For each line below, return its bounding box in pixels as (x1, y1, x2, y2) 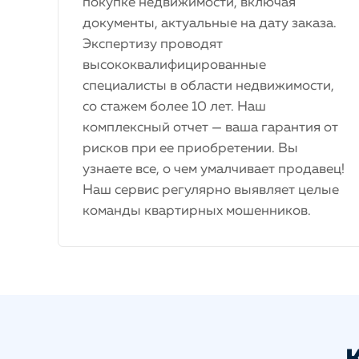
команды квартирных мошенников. (83, 204, 311, 218)
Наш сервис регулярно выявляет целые (83, 184, 339, 197)
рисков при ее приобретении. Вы (83, 142, 298, 155)
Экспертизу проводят (83, 38, 223, 51)
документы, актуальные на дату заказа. (83, 17, 337, 30)
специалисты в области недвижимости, (83, 79, 334, 93)
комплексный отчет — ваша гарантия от (83, 121, 338, 135)
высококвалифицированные (83, 58, 266, 72)
